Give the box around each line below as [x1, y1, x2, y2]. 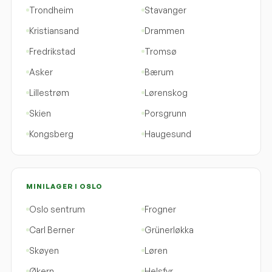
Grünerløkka [144, 224, 194, 235]
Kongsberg [29, 128, 73, 139]
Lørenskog [144, 87, 188, 98]
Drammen [144, 25, 185, 36]
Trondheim [29, 4, 73, 15]
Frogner [144, 203, 176, 214]
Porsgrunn [144, 107, 186, 118]
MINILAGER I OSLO [26, 182, 103, 191]
